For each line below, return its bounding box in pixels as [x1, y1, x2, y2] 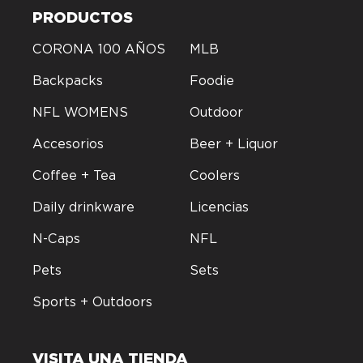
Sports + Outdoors [32, 294, 152, 310]
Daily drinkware [32, 199, 135, 215]
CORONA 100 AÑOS [32, 41, 165, 57]
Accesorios [32, 136, 104, 152]
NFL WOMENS [32, 105, 128, 120]
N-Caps [32, 231, 80, 246]
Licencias [190, 199, 249, 215]
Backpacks [32, 73, 103, 88]
